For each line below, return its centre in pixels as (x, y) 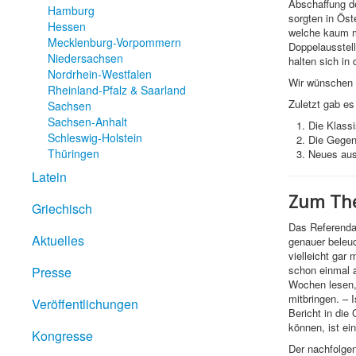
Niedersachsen (85, 58)
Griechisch (62, 209)
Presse (52, 273)
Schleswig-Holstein (95, 138)
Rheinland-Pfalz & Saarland (117, 90)
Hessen (67, 27)
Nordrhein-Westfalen (100, 74)
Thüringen (74, 154)
